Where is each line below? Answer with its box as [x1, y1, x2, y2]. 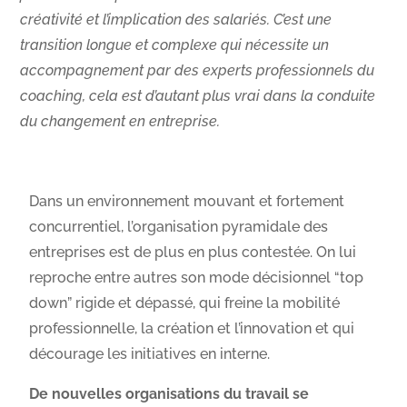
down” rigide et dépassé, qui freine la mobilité [29, 293, 341, 312]
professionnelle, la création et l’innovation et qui [29, 319, 355, 337]
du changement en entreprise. [20, 112, 221, 130]
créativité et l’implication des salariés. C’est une [20, 10, 333, 28]
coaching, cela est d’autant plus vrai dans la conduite [20, 86, 376, 104]
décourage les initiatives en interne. [29, 344, 271, 362]
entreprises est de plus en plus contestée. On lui [29, 243, 357, 261]
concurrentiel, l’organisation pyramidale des [29, 217, 329, 235]
